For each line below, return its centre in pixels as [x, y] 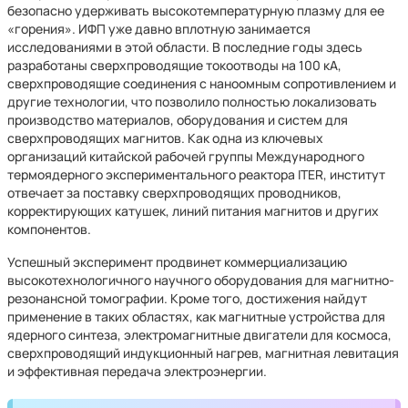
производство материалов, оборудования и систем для [178, 120]
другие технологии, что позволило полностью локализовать [192, 102]
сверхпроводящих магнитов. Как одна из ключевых [165, 138]
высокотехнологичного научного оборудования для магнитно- [201, 280]
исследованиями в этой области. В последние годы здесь [185, 47]
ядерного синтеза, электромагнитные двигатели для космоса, [199, 335]
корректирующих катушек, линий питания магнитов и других [193, 211]
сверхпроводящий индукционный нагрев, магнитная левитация [203, 353]
